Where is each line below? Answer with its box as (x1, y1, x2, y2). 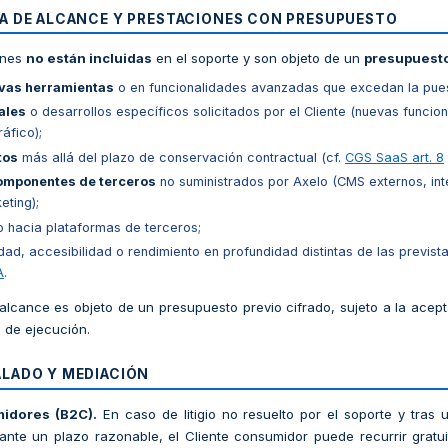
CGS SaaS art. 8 (345, 149, 444, 165)
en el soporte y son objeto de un (152, 50, 364, 67)
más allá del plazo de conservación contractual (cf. (18, 149, 345, 165)
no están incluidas (26, 50, 152, 67)
